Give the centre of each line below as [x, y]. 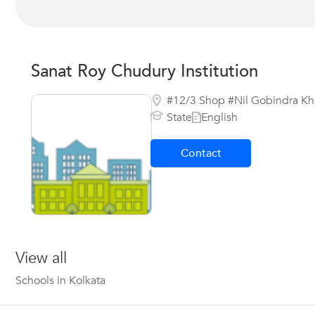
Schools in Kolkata [60, 281]
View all [41, 258]
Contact [201, 153]
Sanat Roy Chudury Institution [144, 71]
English [219, 117]
